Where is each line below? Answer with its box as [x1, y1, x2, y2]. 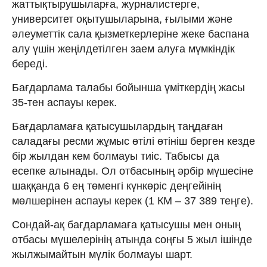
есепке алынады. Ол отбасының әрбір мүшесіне [12, 164, 253, 177]
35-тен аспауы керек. [12, 96, 117, 108]
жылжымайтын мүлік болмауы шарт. [12, 248, 193, 260]
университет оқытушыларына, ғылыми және [12, 13, 232, 25]
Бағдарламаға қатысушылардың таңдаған [12, 120, 223, 132]
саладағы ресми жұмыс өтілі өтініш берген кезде [12, 135, 255, 147]
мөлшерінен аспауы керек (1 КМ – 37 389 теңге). [12, 194, 253, 207]
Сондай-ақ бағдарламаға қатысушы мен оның [12, 218, 241, 231]
